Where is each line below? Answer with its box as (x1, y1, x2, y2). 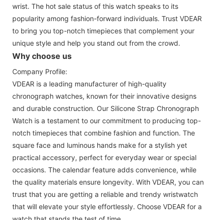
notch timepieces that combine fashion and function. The (12, 128, 195, 137)
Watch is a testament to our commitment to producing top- (12, 116, 201, 125)
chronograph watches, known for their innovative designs (12, 91, 196, 100)
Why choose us (12, 51, 72, 61)
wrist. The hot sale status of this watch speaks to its (12, 1, 178, 10)
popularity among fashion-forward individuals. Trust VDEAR (12, 14, 202, 23)
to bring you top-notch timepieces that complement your (12, 26, 194, 35)
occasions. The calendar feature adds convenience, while (12, 165, 196, 174)
